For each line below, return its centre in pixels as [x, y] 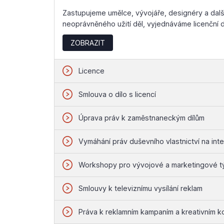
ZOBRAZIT [87, 42]
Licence [92, 70]
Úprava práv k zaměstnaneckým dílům [142, 117]
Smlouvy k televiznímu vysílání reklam [141, 188]
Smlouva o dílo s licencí [117, 94]
